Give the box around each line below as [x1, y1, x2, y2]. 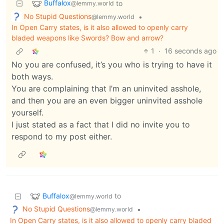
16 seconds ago [164, 46, 216, 55]
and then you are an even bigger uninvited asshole [11, 95, 202, 106]
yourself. [11, 107, 43, 118]
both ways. [11, 71, 53, 82]
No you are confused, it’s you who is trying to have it [11, 59, 212, 70]
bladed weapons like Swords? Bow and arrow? [11, 33, 163, 42]
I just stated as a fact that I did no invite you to [11, 119, 190, 130]
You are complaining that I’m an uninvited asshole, [11, 83, 201, 94]
